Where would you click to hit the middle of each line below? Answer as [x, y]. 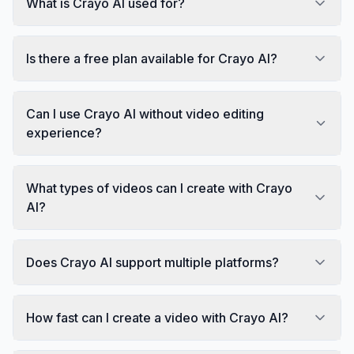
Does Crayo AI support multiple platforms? [153, 262]
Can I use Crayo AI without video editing [145, 113]
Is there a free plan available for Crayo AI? [152, 58]
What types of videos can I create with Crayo [159, 188]
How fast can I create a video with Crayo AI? [157, 317]
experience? [64, 132]
